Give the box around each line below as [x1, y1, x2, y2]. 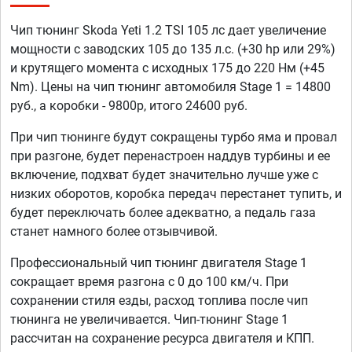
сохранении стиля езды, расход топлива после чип [10, 293, 308, 309]
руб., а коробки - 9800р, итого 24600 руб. [10, 98, 247, 114]
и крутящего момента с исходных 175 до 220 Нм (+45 [10, 60, 324, 76]
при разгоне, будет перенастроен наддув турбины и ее [10, 148, 330, 164]
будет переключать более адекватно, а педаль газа [10, 205, 316, 221]
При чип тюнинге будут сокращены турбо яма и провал [10, 130, 337, 145]
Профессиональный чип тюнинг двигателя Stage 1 [10, 255, 307, 271]
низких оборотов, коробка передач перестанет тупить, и [10, 186, 342, 202]
